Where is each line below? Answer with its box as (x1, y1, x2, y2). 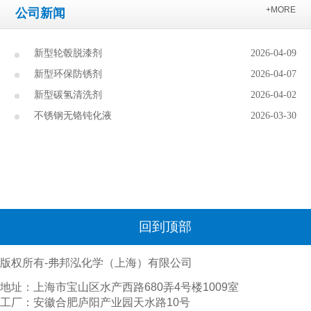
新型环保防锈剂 (34, 69, 102, 80)
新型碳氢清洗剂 (34, 89, 102, 100)
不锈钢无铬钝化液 (34, 110, 112, 121)
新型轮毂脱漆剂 (34, 48, 102, 59)
